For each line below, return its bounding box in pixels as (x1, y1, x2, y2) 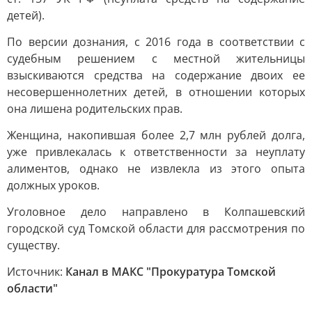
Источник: (7, 264, 65, 279)
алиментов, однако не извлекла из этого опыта (7, 161, 305, 176)
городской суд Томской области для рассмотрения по (7, 221, 305, 236)
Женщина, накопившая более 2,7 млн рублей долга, (7, 127, 305, 143)
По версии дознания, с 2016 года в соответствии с (7, 34, 305, 49)
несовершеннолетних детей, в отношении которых (7, 84, 305, 100)
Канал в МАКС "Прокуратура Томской (65, 264, 276, 279)
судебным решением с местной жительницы (7, 51, 305, 66)
